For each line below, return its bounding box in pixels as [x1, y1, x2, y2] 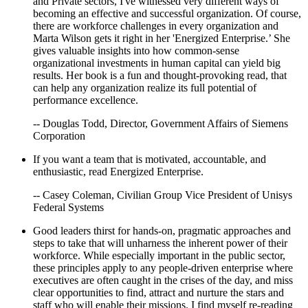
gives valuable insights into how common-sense [33, 44, 239, 56]
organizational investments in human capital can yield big [33, 56, 280, 69]
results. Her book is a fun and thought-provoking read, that [33, 69, 287, 81]
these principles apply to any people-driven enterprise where [33, 261, 293, 274]
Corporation [33, 129, 85, 142]
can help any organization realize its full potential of [33, 81, 256, 93]
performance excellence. [33, 93, 138, 106]
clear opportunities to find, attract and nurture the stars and [33, 286, 284, 298]
